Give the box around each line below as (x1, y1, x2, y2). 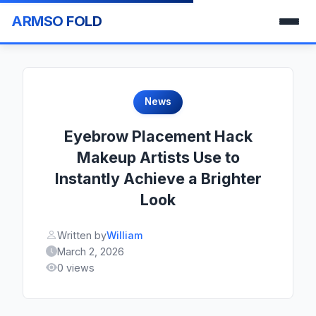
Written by (57, 229, 107, 241)
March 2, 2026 (57, 245, 124, 257)
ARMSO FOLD (11, 13, 102, 30)
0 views (57, 261, 95, 274)
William (107, 229, 142, 241)
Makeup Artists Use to (76, 147, 240, 166)
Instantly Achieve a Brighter (54, 169, 262, 188)
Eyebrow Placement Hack (63, 126, 253, 145)
